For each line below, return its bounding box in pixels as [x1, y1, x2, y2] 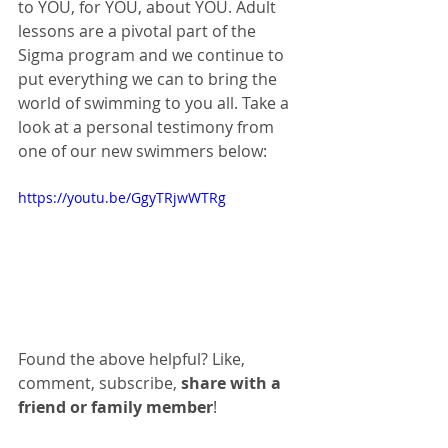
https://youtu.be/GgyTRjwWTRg [18, 188, 226, 207]
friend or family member [18, 395, 213, 418]
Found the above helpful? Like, [18, 347, 249, 370]
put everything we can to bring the [18, 68, 281, 90]
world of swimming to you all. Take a [18, 92, 293, 114]
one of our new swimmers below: [18, 140, 267, 162]
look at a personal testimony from [18, 116, 278, 138]
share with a [181, 371, 285, 394]
